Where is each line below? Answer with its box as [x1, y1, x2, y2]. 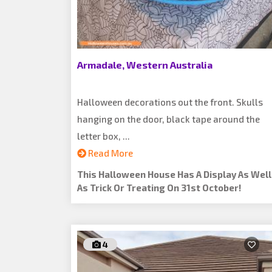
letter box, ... [77, 131, 130, 141]
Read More [86, 148, 133, 158]
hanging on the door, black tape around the [77, 114, 260, 124]
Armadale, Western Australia [77, 59, 212, 70]
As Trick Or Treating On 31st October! [77, 182, 241, 193]
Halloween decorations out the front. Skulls [77, 97, 263, 107]
